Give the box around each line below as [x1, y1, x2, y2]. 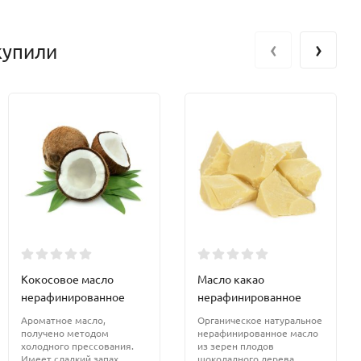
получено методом [21, 326, 109, 340]
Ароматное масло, [21, 313, 106, 327]
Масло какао [197, 272, 264, 287]
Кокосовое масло [21, 272, 114, 287]
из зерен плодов [197, 339, 274, 353]
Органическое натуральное [197, 313, 322, 327]
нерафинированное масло [197, 326, 318, 340]
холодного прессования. [21, 339, 134, 353]
